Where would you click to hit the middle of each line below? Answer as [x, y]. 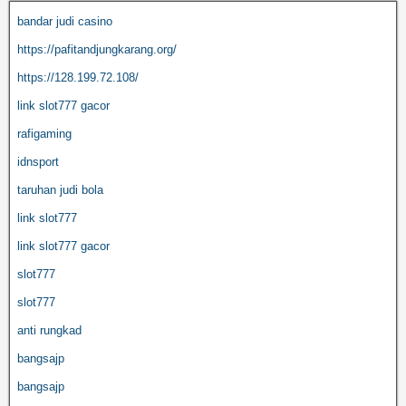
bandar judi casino [65, 21]
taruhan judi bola [60, 189]
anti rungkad [49, 330]
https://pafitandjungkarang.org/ [97, 49]
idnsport [38, 161]
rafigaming [44, 133]
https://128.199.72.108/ [78, 77]
